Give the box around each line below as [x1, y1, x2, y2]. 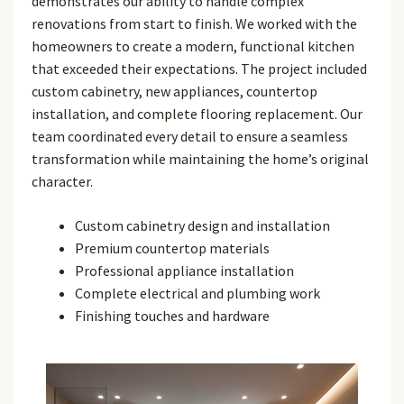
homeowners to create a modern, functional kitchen [32, 37, 354, 56]
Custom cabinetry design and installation [75, 216, 330, 235]
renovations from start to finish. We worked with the [32, 14, 357, 33]
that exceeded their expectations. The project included [32, 60, 367, 78]
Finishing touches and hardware [75, 307, 270, 326]
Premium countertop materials [75, 239, 270, 258]
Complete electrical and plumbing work [75, 284, 320, 303]
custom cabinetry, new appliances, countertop [32, 82, 317, 101]
